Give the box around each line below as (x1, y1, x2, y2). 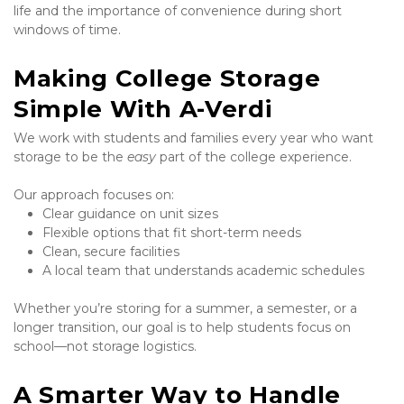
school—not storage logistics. (14, 338, 197, 355)
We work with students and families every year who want (14, 130, 373, 147)
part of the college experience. (156, 149, 352, 166)
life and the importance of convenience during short (14, 3, 342, 20)
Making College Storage (14, 64, 321, 94)
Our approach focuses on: (14, 187, 174, 204)
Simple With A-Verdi (14, 95, 272, 124)
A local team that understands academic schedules (42, 262, 364, 280)
